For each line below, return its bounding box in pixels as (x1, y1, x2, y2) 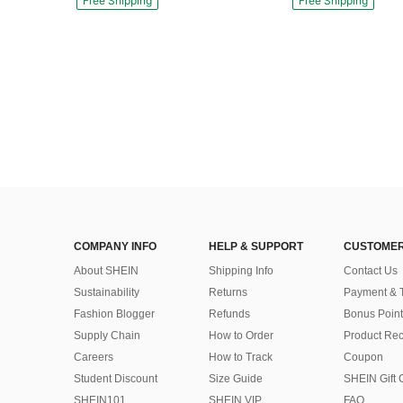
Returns (209, 286, 247, 300)
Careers (74, 351, 113, 364)
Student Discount (74, 372, 157, 386)
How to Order (209, 329, 273, 343)
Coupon (344, 351, 383, 364)
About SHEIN (74, 264, 139, 278)
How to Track (209, 351, 273, 364)
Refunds (209, 308, 250, 321)
